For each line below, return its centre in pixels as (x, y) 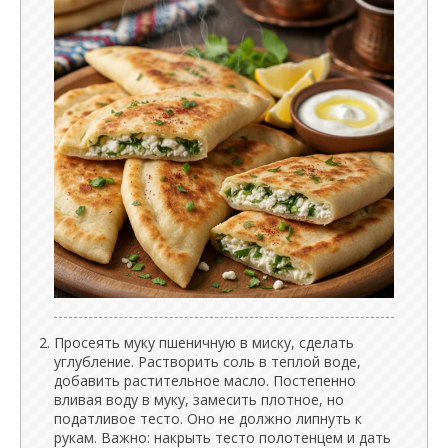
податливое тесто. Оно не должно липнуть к (208, 418)
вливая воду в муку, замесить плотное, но (199, 399)
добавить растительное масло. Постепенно (205, 380)
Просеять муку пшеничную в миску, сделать (204, 342)
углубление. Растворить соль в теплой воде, (207, 361)
